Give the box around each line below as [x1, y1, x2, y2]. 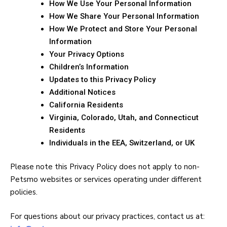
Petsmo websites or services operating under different [10, 174, 202, 184]
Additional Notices [49, 87, 116, 97]
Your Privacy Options [49, 49, 124, 59]
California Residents [49, 100, 123, 109]
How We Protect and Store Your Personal [49, 24, 197, 33]
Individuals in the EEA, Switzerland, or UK [49, 138, 195, 147]
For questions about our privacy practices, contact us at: [10, 211, 205, 221]
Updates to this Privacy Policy [49, 74, 156, 84]
